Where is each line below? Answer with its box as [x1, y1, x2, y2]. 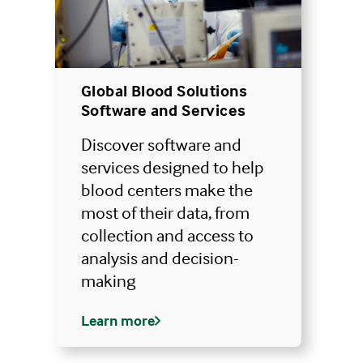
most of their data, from [81, 201, 250, 224]
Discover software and [81, 133, 241, 156]
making [81, 269, 135, 293]
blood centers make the [81, 178, 253, 202]
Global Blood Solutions [81, 80, 248, 101]
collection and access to [81, 224, 254, 247]
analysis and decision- [81, 246, 239, 270]
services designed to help [81, 156, 264, 179]
